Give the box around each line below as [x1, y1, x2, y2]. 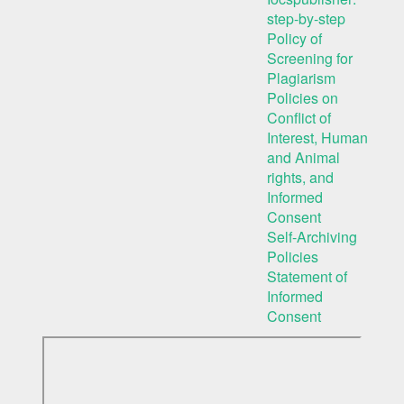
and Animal [267, 147, 340, 168]
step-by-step [267, 8, 345, 29]
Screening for [267, 48, 353, 69]
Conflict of [267, 107, 331, 128]
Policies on [267, 87, 338, 108]
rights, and [267, 167, 334, 188]
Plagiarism [267, 68, 335, 88]
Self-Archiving [267, 226, 357, 247]
